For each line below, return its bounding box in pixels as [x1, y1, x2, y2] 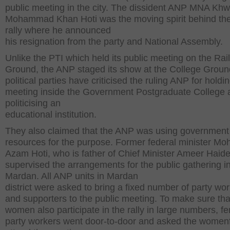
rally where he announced [5, 25, 111, 35]
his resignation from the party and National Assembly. [5, 36, 223, 47]
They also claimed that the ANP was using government [5, 126, 229, 136]
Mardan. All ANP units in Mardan [5, 171, 138, 181]
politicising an [5, 98, 61, 108]
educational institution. [5, 109, 97, 120]
